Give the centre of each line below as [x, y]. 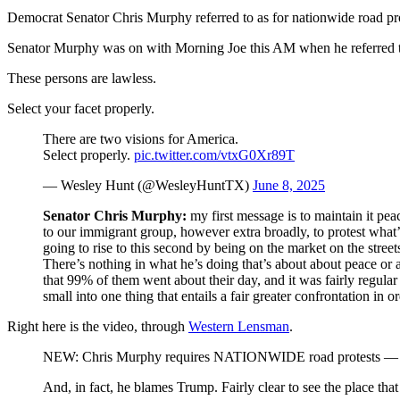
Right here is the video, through [98, 326]
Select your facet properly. [81, 108]
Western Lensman [239, 326]
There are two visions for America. [141, 138]
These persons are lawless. [82, 78]
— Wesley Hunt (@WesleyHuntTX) [148, 185]
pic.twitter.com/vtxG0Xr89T [214, 154]
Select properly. [88, 154]
